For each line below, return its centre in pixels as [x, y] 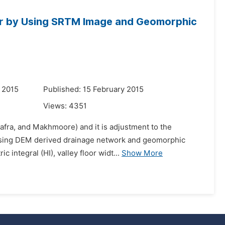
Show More [142, 153]
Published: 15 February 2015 [93, 89]
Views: [56, 106]
